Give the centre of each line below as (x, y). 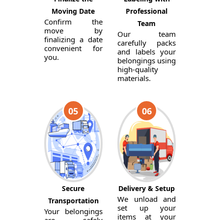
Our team (147, 34)
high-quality (137, 69)
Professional (147, 11)
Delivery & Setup (147, 188)
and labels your (147, 52)
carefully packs (147, 43)
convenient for (73, 48)
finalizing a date (73, 39)
